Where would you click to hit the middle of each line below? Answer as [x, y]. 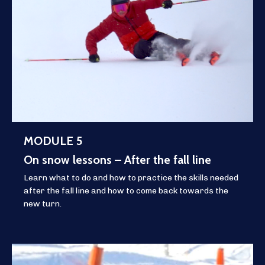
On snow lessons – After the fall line [117, 159]
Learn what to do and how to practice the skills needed [131, 177]
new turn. [43, 203]
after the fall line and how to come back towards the [126, 190]
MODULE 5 [53, 140]
